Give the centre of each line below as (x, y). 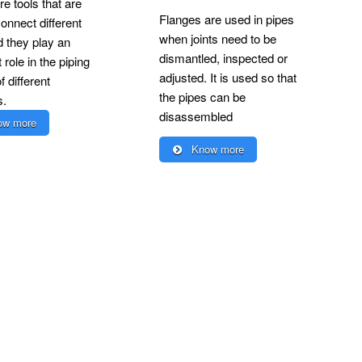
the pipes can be (202, 97)
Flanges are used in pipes (227, 19)
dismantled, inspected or (223, 58)
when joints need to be (218, 39)
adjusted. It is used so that (228, 78)
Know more (216, 149)
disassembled (196, 116)
